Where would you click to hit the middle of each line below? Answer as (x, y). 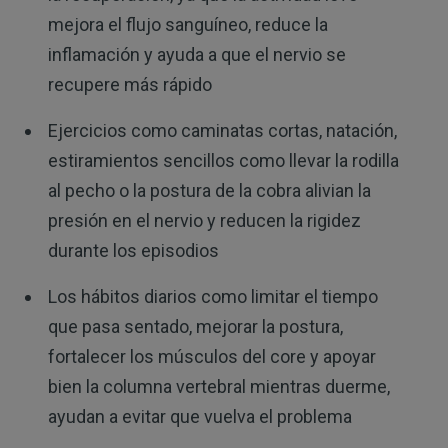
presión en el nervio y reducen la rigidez (204, 221)
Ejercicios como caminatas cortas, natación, (222, 131)
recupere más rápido (129, 85)
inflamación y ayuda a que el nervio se (196, 55)
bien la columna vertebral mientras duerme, (218, 387)
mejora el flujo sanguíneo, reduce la (187, 25)
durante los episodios (133, 251)
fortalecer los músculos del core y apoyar (211, 357)
